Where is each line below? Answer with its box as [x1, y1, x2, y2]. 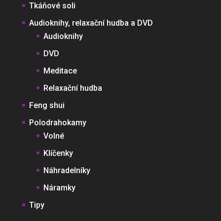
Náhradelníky [43, 165, 90, 175]
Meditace [43, 66, 77, 75]
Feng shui [29, 100, 65, 110]
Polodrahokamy [29, 117, 86, 127]
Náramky [43, 183, 75, 192]
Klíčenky [43, 148, 73, 158]
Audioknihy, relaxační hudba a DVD [29, 18, 153, 28]
